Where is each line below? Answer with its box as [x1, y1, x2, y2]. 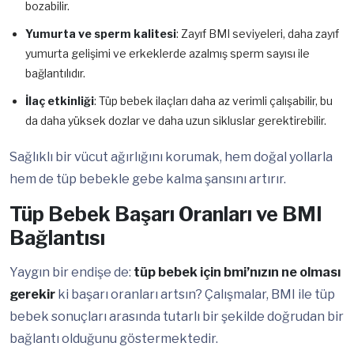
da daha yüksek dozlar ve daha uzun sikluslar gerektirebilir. [25, 114, 326, 128]
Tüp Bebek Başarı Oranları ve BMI [9, 202, 322, 227]
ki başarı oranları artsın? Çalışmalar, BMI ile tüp [55, 287, 335, 303]
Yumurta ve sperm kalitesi [25, 27, 176, 41]
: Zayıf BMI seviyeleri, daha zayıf [176, 27, 339, 41]
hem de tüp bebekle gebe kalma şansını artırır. [9, 171, 286, 187]
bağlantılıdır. [25, 66, 85, 81]
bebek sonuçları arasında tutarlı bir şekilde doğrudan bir [9, 309, 344, 325]
